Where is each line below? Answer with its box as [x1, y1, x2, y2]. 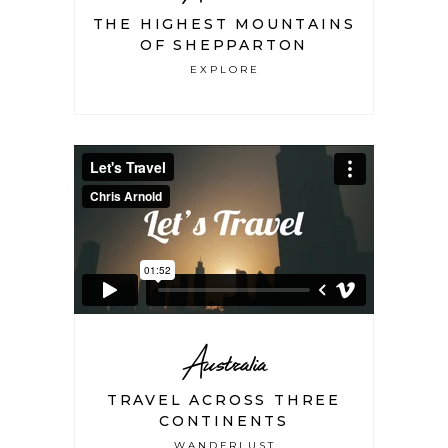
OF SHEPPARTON [139, 36, 309, 55]
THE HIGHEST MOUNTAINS [92, 15, 356, 34]
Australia [181, 338, 267, 388]
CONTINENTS [158, 412, 289, 431]
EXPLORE [190, 63, 260, 77]
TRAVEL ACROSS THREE [106, 391, 342, 410]
